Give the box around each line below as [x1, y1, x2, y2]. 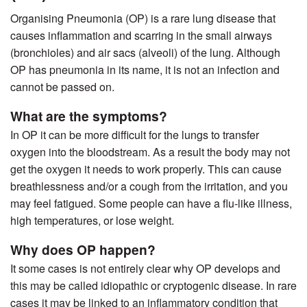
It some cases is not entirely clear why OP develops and [10, 260, 280, 277]
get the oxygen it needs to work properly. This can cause [10, 161, 282, 177]
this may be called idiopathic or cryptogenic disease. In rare [10, 278, 297, 294]
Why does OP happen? [10, 240, 156, 260]
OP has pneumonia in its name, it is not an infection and [10, 62, 280, 78]
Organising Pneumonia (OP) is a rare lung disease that [10, 10, 275, 27]
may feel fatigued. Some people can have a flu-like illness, [10, 195, 292, 212]
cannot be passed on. [10, 79, 114, 95]
